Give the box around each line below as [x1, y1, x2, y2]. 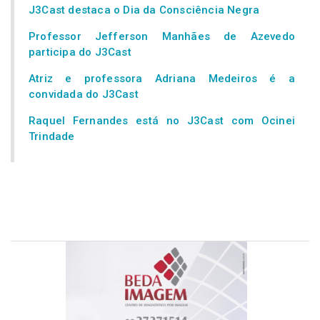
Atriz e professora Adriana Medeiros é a [29, 71, 295, 85]
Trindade [29, 129, 75, 143]
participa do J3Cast [29, 45, 131, 59]
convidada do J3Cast [29, 87, 139, 101]
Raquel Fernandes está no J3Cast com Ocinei [29, 114, 295, 127]
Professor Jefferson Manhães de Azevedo [29, 29, 295, 43]
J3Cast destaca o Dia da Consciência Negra [29, 3, 260, 16]
